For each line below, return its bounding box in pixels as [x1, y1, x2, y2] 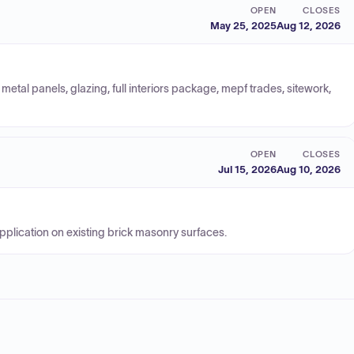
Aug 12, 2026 [277, 19, 341, 32]
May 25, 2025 [210, 19, 277, 32]
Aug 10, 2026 [277, 163, 341, 175]
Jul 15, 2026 [218, 163, 277, 175]
